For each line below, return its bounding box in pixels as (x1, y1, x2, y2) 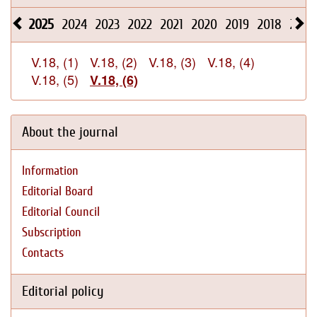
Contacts (22, 246, 64, 260)
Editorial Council (22, 204, 100, 219)
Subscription (22, 225, 81, 240)
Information (22, 163, 79, 178)
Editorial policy (22, 283, 104, 299)
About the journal (22, 124, 118, 140)
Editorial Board (22, 184, 93, 199)
